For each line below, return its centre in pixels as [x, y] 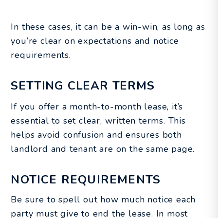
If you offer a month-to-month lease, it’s [97, 106]
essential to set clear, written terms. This [98, 120]
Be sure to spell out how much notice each [103, 199]
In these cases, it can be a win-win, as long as [108, 27]
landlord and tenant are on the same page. [103, 149]
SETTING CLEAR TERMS [83, 85]
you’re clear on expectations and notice [95, 41]
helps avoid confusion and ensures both [96, 135]
